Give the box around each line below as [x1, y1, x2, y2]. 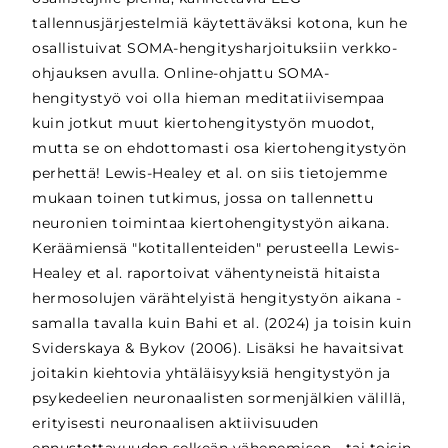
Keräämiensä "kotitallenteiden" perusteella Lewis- [32, 239, 400, 258]
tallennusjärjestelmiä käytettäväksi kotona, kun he [32, 14, 408, 33]
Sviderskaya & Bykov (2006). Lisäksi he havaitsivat [32, 339, 405, 358]
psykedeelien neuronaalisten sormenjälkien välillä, [32, 389, 406, 408]
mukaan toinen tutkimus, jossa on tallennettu [32, 189, 374, 208]
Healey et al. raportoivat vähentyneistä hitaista [32, 264, 381, 283]
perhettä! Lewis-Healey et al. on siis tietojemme [32, 164, 388, 183]
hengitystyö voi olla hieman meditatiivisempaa [32, 89, 385, 108]
